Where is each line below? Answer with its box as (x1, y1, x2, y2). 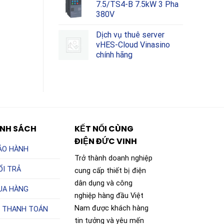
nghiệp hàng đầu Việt (74, 191, 144, 200)
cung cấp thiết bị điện (74, 166, 146, 175)
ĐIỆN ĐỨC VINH (74, 135, 137, 147)
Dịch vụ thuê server (96, 30, 164, 40)
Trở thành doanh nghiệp (74, 154, 153, 163)
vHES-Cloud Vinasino (96, 40, 170, 50)
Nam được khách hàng (74, 204, 149, 213)
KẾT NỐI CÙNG (74, 123, 134, 135)
